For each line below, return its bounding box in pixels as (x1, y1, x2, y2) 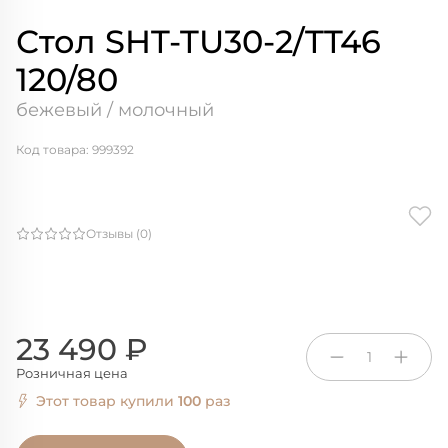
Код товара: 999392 (16, 142, 134, 158)
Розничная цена (16, 365, 128, 382)
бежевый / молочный (16, 99, 214, 120)
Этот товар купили (36, 392, 178, 411)
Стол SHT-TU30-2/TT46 (16, 22, 381, 61)
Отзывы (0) (86, 226, 152, 242)
